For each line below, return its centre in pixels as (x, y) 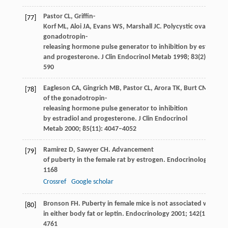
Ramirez (55, 150)
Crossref (54, 182)
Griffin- (84, 16)
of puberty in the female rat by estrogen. (104, 160)
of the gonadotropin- (75, 98)
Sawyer (88, 150)
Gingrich (95, 88)
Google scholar (92, 182)
